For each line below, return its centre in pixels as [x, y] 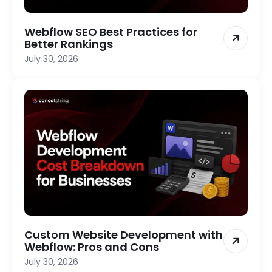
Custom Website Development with [124, 234]
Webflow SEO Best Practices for [111, 32]
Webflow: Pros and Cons [92, 246]
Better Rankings [69, 44]
